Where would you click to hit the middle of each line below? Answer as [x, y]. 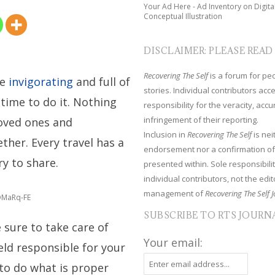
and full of [102, 82]
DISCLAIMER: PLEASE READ [208, 51]
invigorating [41, 82]
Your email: [173, 242]
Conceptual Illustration [183, 16]
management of [175, 193]
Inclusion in [166, 134]
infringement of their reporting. [201, 120]
